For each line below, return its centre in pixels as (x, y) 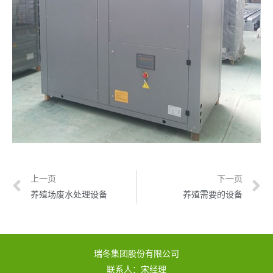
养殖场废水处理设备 (69, 194)
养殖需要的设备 (213, 194)
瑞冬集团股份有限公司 (136, 253)
